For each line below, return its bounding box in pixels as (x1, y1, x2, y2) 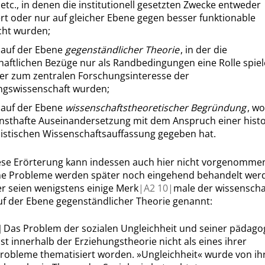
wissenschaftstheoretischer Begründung (65, 101, 246, 114)
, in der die (180, 43, 227, 56)
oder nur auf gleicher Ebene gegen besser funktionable (11, 11, 256, 24)
